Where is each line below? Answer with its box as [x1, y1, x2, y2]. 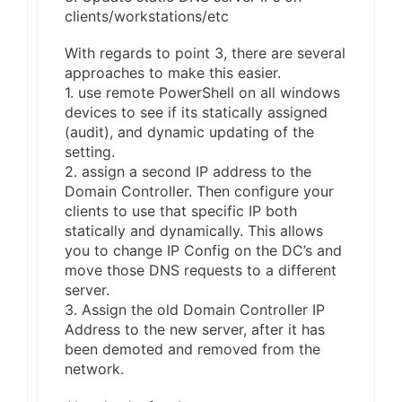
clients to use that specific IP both [65, 202, 297, 221]
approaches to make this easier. [65, 64, 281, 83]
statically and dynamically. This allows [65, 222, 323, 240]
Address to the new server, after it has [65, 320, 325, 339]
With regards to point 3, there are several [65, 44, 345, 63]
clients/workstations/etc [65, 7, 229, 26]
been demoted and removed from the [65, 340, 320, 359]
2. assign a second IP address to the [65, 162, 311, 181]
